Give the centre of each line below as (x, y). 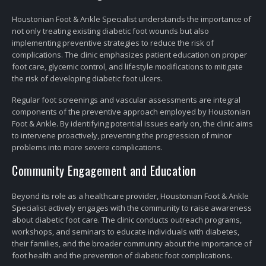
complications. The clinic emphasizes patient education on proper (129, 54)
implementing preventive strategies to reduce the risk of (113, 42)
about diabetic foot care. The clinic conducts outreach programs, (127, 220)
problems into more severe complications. (87, 147)
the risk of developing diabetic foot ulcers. (87, 78)
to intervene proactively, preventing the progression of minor (122, 135)
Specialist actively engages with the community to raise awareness (132, 208)
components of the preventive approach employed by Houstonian (131, 111)
